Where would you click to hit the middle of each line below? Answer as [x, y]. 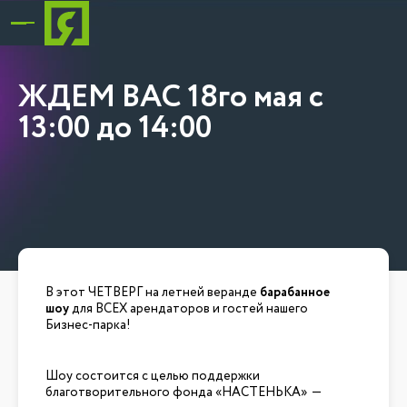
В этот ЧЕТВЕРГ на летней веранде [153, 293]
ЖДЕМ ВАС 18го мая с [171, 97]
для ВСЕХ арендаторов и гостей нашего [190, 309]
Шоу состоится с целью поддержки [153, 376]
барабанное [295, 293]
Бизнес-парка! [88, 325]
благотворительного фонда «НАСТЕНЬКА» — [184, 392]
